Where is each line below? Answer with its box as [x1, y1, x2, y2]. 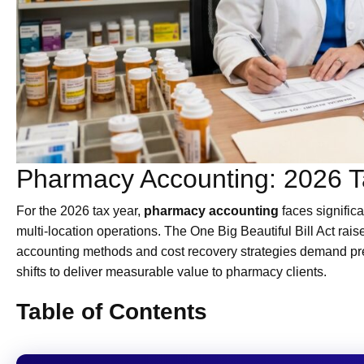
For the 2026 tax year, [16, 203, 144, 218]
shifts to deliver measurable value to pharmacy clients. [16, 264, 327, 279]
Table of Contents [16, 298, 207, 324]
